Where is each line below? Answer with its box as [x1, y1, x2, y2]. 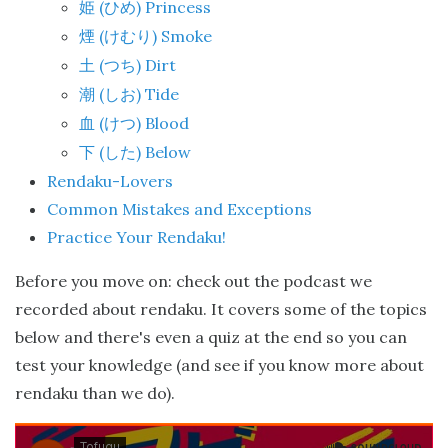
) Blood [136, 113, 189, 133]
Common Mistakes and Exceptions [47, 199, 312, 219]
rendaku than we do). [15, 383, 175, 403]
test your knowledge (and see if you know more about [15, 355, 424, 375]
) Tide [136, 84, 179, 104]
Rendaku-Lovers [47, 171, 173, 191]
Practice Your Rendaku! [47, 227, 226, 247]
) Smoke [152, 26, 212, 46]
